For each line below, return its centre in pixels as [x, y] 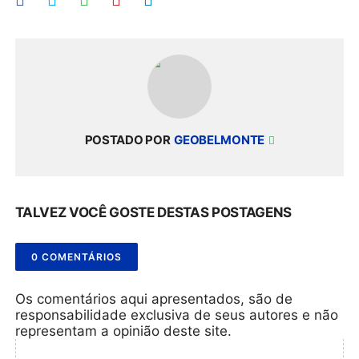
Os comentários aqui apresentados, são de [154, 299]
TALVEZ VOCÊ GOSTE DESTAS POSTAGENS [153, 212]
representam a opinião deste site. [124, 331]
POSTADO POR [127, 140]
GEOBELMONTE [220, 140]
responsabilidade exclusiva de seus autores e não [177, 315]
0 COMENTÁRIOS [77, 257]
